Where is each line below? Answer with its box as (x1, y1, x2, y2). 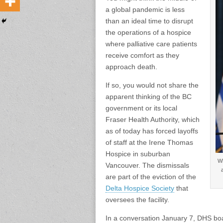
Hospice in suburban (106, 150, 170, 158)
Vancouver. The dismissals (106, 161, 189, 170)
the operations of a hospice (106, 28, 191, 37)
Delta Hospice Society (106, 184, 174, 193)
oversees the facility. (106, 196, 169, 204)
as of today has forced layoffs (106, 127, 198, 135)
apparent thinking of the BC (106, 93, 192, 101)
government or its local (106, 104, 177, 112)
